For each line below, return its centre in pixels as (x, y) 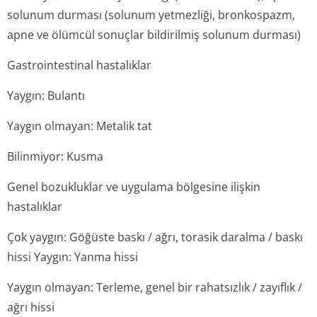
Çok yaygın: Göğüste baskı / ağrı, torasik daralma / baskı (155, 237)
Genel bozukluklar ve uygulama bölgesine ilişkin (134, 187)
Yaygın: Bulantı (46, 96)
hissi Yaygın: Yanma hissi (73, 257)
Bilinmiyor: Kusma (55, 156)
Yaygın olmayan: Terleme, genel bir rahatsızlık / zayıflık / (155, 287)
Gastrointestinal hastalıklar (79, 65)
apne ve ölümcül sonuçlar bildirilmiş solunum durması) (154, 35)
